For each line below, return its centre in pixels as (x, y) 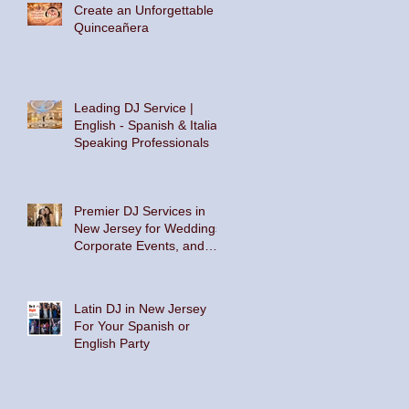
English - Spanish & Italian (149, 125)
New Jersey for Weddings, (150, 228)
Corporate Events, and (139, 245)
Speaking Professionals (142, 142)
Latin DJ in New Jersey (140, 308)
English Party (112, 343)
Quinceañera (111, 27)
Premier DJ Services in (140, 210)
